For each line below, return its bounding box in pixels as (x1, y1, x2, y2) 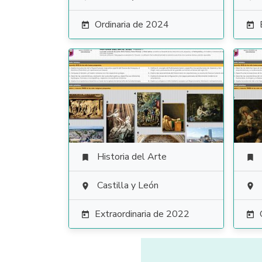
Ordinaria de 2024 (95, 18, 169, 31)
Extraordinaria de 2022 (95, 208, 189, 220)
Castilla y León (97, 179, 158, 192)
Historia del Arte (97, 150, 167, 163)
